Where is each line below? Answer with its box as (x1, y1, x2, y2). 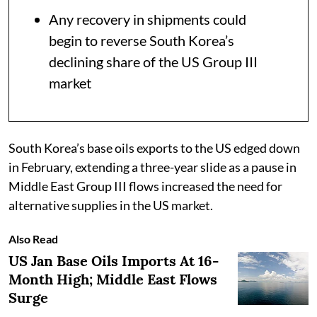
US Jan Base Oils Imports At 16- (8, 251, 219, 270)
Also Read (8, 231, 58, 246)
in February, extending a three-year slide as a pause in (8, 158, 296, 175)
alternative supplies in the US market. (8, 197, 213, 213)
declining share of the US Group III (49, 52, 258, 70)
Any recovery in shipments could (49, 10, 246, 28)
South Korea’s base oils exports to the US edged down (8, 139, 300, 156)
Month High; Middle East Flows (8, 270, 217, 288)
